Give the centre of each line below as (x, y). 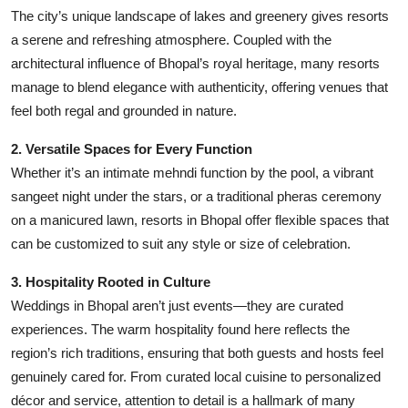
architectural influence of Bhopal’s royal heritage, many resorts (195, 63)
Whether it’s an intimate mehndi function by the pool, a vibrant (192, 172)
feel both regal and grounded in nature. (124, 110)
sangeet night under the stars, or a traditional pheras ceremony (196, 196)
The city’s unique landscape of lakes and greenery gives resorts (200, 15)
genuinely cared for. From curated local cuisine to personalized (196, 376)
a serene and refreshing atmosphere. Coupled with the (171, 39)
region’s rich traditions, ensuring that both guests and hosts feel (197, 352)
